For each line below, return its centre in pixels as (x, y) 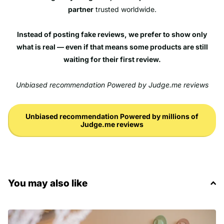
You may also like (48, 183)
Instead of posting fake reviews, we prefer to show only (112, 34)
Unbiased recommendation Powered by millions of (112, 116)
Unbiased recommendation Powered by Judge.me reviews (112, 85)
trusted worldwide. (125, 9)
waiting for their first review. (112, 59)
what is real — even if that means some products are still (112, 47)
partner (80, 9)
